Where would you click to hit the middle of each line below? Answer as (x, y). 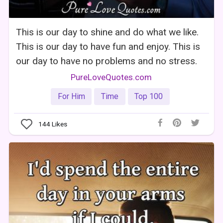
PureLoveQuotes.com (111, 77)
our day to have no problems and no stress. (107, 61)
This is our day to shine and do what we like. (108, 32)
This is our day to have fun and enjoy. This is (108, 47)
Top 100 (149, 97)
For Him (71, 97)
